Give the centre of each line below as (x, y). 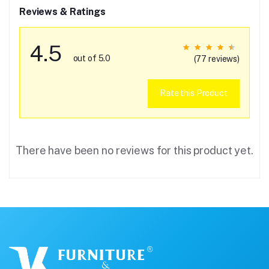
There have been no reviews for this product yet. (134, 150)
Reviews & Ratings (62, 11)
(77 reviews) (216, 59)
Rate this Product (194, 93)
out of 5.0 (92, 58)
